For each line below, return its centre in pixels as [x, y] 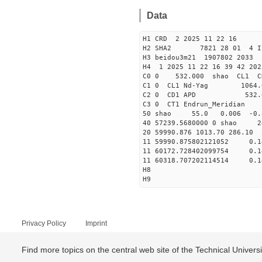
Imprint [96, 223]
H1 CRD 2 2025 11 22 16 [190, 39]
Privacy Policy [44, 223]
